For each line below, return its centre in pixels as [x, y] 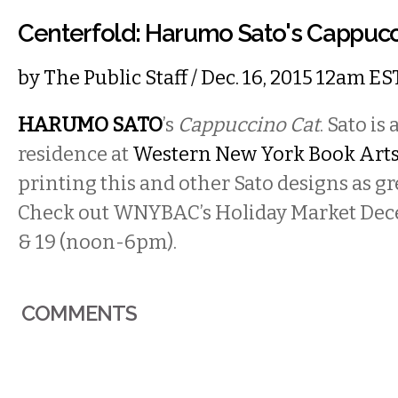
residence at [75, 154]
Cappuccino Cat [249, 125]
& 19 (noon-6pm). [99, 242]
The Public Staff [115, 78]
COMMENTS [80, 313]
